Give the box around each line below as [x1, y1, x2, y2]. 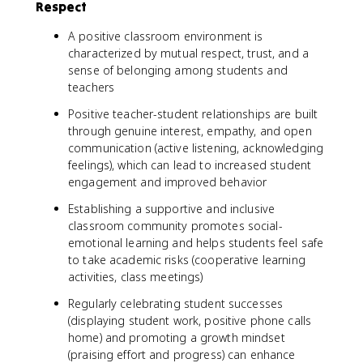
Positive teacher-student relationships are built [68, 106, 318, 122]
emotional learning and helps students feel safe [68, 235, 324, 250]
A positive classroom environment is [68, 28, 263, 44]
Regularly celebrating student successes [68, 296, 284, 311]
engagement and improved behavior [68, 174, 267, 190]
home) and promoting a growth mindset [68, 330, 285, 345]
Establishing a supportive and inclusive [68, 201, 275, 216]
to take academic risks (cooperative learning [68, 252, 305, 267]
